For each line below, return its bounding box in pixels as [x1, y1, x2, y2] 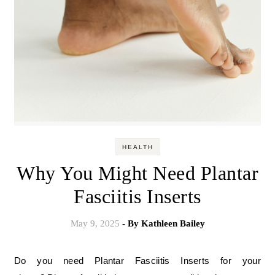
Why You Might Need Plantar [17, 161, 258, 184]
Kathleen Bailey [141, 218, 205, 228]
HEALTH [122, 143, 153, 150]
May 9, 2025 [70, 218, 120, 228]
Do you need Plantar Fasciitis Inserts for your [14, 255, 21, 266]
